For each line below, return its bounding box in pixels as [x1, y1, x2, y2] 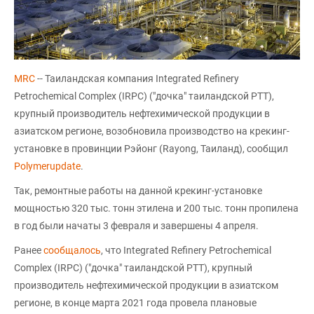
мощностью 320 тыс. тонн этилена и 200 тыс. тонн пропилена [14, 203, 299, 214]
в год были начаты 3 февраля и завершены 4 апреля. [14, 220, 259, 232]
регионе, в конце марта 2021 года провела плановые [14, 297, 257, 309]
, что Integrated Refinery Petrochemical [101, 245, 271, 257]
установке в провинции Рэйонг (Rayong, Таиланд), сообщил [14, 143, 288, 155]
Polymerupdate [14, 161, 81, 172]
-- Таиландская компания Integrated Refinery [35, 73, 239, 85]
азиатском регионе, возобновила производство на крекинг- [14, 125, 289, 137]
